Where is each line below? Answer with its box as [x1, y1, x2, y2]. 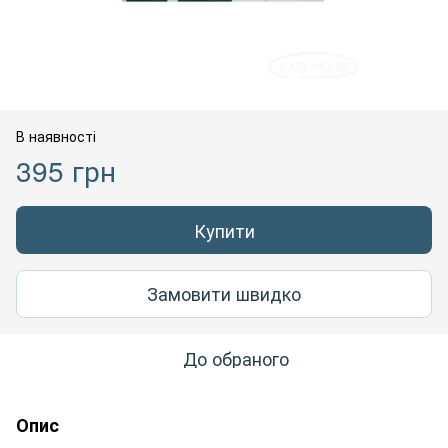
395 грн [16, 149, 116, 190]
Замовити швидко [147, 280, 301, 307]
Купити [193, 216, 255, 243]
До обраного [183, 344, 289, 371]
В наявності [16, 125, 96, 146]
